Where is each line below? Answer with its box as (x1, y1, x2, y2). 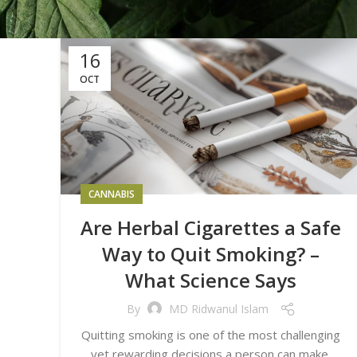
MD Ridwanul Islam (168, 301, 269, 317)
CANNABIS (88, 186, 135, 201)
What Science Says (125, 266, 297, 293)
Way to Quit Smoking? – (102, 240, 320, 267)
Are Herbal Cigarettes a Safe (80, 214, 342, 241)
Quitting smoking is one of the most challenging (81, 326, 341, 343)
